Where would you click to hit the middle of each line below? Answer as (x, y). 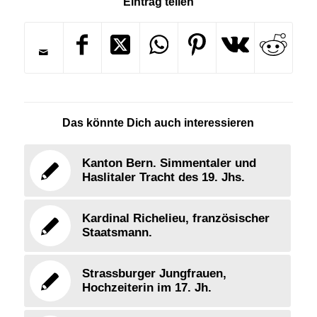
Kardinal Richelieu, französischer (175, 219)
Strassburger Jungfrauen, (154, 274)
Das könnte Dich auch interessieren (158, 123)
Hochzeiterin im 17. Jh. (146, 288)
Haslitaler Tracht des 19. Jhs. (163, 178)
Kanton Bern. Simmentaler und (169, 163)
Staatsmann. (117, 233)
